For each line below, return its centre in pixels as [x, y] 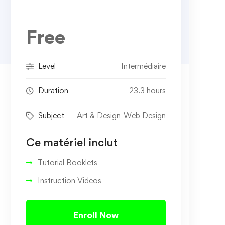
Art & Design [98, 116]
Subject [51, 116]
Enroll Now [96, 215]
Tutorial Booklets [67, 163]
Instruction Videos [69, 181]
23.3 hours [147, 91]
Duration [53, 91]
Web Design [144, 116]
